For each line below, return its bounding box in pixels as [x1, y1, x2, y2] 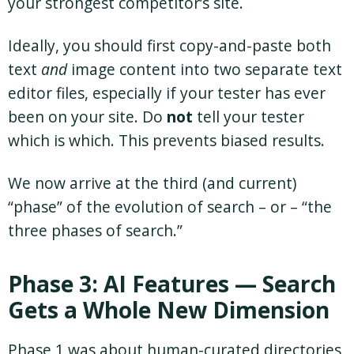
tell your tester [193, 106, 304, 128]
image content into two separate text [67, 58, 342, 81]
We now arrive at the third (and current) [8, 172, 296, 194]
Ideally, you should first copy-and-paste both [8, 35, 331, 57]
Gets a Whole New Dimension [8, 295, 330, 326]
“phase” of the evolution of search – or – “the [8, 196, 332, 218]
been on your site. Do [8, 106, 167, 128]
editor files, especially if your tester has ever [8, 82, 326, 104]
